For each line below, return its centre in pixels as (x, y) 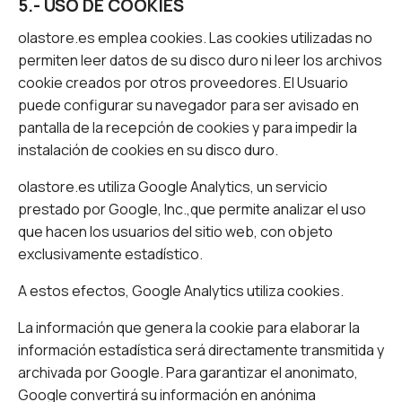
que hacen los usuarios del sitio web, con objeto (175, 232)
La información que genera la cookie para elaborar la (189, 328)
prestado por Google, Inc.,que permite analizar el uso (192, 210)
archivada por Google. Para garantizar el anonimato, (188, 373)
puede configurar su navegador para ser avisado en (188, 105)
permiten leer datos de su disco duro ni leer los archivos (200, 61)
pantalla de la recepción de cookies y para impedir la (188, 128)
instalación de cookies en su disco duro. (148, 150)
